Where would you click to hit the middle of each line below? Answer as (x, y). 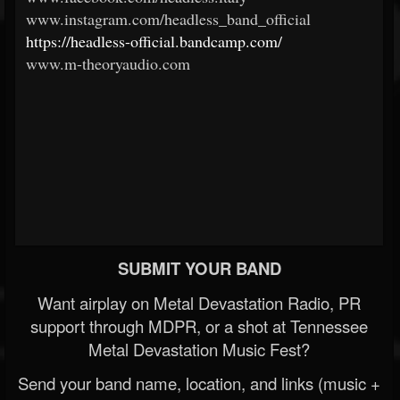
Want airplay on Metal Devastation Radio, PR (199, 302)
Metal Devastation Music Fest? (199, 349)
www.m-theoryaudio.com (108, 63)
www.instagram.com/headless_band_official (168, 18)
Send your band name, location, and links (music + (199, 383)
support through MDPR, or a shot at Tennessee (199, 325)
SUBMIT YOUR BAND (199, 268)
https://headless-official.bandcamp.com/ (154, 41)
